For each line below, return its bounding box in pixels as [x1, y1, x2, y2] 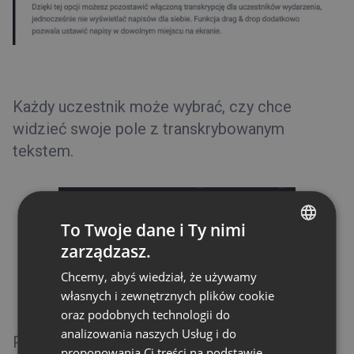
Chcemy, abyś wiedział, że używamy [61, 269, 258, 284]
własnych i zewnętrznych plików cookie [61, 288, 275, 303]
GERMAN [248, 301, 285, 313]
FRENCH [248, 274, 282, 286]
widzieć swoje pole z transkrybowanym [13, 119, 284, 139]
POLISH [248, 328, 280, 340]
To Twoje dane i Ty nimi [61, 219, 247, 241]
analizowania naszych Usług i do [61, 326, 237, 341]
